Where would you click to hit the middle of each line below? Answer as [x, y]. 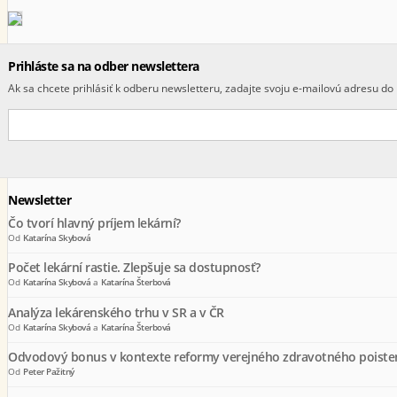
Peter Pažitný [49, 372]
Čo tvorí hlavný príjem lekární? [94, 222]
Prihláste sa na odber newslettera [104, 66]
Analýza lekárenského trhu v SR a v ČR [116, 312]
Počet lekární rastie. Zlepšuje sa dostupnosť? [134, 268]
